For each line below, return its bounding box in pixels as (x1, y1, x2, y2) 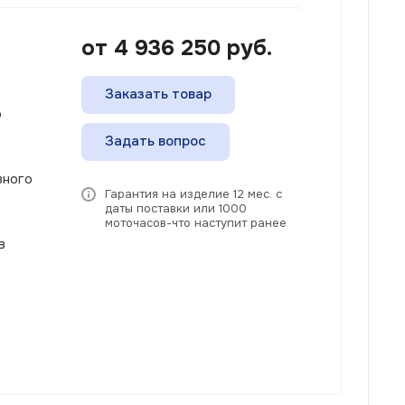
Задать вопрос (104, 131, 206, 150)
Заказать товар (104, 84, 212, 103)
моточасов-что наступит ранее (104, 214, 287, 231)
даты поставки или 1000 (104, 200, 247, 216)
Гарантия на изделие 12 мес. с (104, 185, 282, 202)
